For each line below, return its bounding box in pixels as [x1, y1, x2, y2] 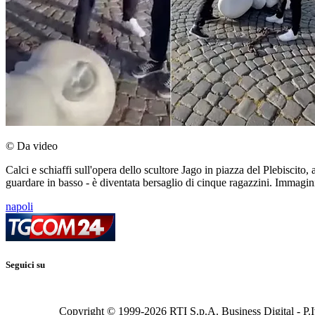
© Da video [6, 140, 58, 152]
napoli [6, 200, 33, 212]
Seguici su [6, 259, 45, 271]
